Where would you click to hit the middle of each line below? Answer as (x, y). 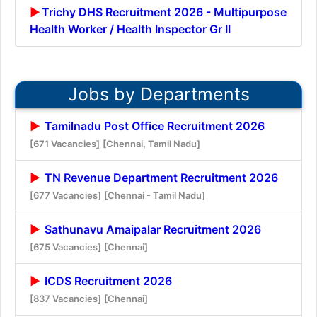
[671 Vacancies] (65, 143)
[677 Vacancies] (65, 195)
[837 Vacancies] (65, 298)
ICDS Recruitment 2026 (107, 281)
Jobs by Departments (158, 94)
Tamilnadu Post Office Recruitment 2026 (153, 126)
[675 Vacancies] (65, 247)
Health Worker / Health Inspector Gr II (130, 29)
